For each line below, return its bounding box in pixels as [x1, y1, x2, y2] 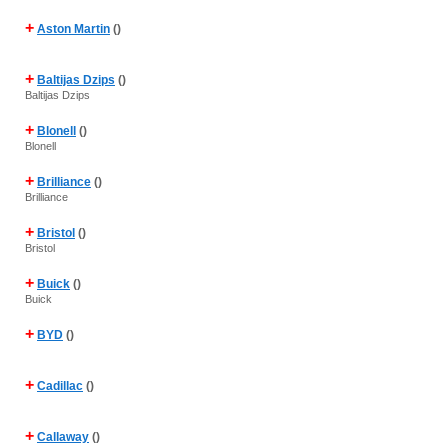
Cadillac [37, 379, 83, 393]
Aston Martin [37, 22, 110, 36]
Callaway [37, 430, 89, 444]
